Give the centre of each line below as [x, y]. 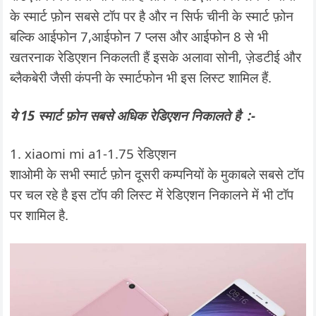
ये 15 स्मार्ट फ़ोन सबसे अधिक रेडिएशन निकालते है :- [133, 115]
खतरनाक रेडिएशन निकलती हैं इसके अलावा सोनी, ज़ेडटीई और [156, 57]
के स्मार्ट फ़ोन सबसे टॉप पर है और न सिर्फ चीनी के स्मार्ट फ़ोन [152, 16]
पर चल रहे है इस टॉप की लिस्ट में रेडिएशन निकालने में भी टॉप [152, 194]
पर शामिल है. [39, 215]
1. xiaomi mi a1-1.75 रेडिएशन [93, 153]
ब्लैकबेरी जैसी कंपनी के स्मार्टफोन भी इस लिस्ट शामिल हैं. [141, 77]
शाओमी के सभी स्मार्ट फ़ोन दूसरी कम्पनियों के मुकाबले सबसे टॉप [157, 174]
